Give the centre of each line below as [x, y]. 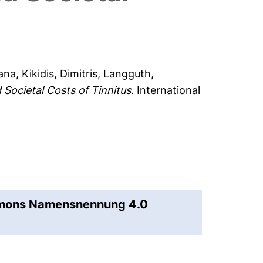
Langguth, [129, 74]
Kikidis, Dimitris [60, 74]
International [167, 90]
